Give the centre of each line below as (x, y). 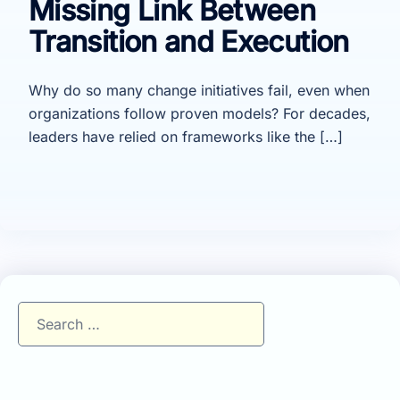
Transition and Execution (189, 41)
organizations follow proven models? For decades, (200, 113)
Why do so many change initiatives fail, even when (199, 90)
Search (40, 312)
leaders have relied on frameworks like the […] (186, 136)
